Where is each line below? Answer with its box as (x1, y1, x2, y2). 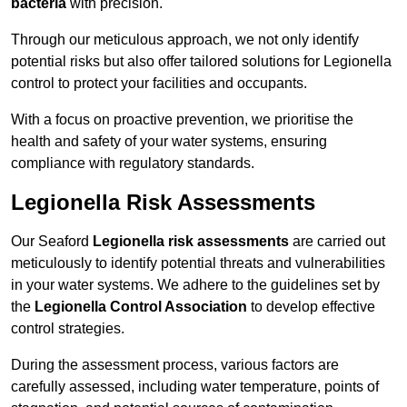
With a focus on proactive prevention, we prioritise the (11, 112, 353, 128)
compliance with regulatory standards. (11, 155, 254, 172)
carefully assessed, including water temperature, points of (11, 379, 379, 395)
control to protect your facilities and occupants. (11, 75, 307, 92)
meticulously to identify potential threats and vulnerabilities (11, 255, 385, 272)
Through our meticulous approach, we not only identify (11, 32, 359, 48)
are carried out (289, 233, 385, 250)
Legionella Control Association (35, 299, 247, 315)
